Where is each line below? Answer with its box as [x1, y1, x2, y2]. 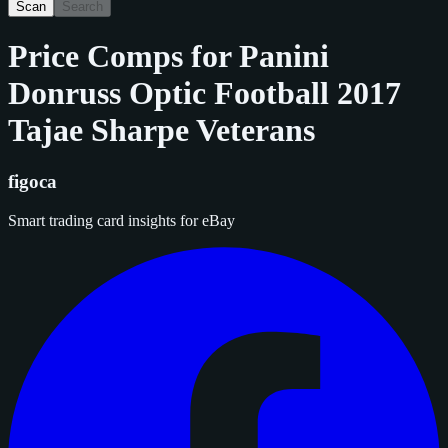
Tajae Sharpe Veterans [8, 112, 315, 149]
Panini [239, 38, 329, 75]
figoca [8, 170, 57, 192]
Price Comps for [8, 38, 239, 75]
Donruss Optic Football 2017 [8, 75, 401, 112]
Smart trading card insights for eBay [8, 211, 235, 229]
